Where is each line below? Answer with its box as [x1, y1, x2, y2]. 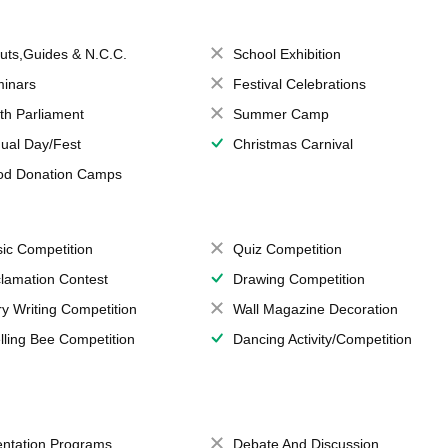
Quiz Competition [232, 241, 342, 257]
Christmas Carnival [232, 136, 353, 152]
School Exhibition [232, 46, 341, 62]
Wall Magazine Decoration [232, 301, 398, 317]
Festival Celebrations [232, 76, 366, 92]
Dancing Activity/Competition [232, 331, 412, 347]
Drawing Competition [232, 271, 365, 287]
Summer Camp [232, 106, 329, 122]
